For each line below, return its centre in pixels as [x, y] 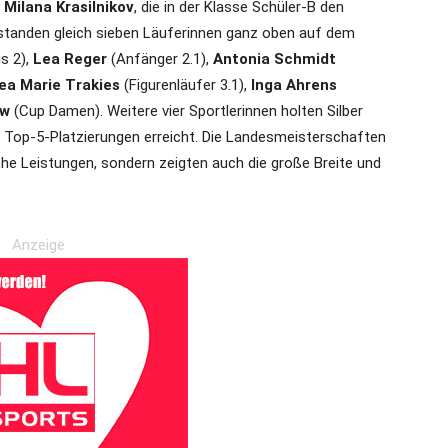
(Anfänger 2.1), [160, 59]
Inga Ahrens [294, 85]
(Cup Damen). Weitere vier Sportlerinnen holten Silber [186, 111]
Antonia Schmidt [274, 59]
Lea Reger [70, 59]
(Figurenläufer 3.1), [185, 85]
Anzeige [38, 245]
